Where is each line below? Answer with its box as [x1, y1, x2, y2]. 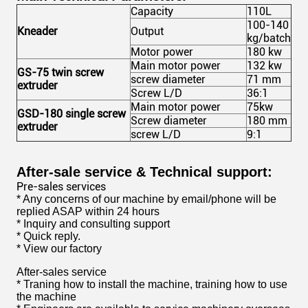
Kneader [17, 25, 58, 38]
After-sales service [16, 266, 107, 278]
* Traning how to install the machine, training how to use [16, 278, 287, 290]
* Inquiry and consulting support [16, 218, 170, 230]
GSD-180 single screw [17, 107, 126, 120]
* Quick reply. [16, 230, 80, 242]
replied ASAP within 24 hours [16, 206, 159, 217]
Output [131, 25, 164, 38]
